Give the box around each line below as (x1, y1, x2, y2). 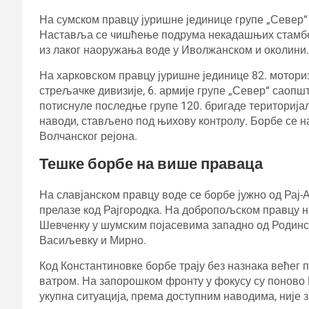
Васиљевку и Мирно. (39, 233, 146, 247)
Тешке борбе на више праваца (39, 154, 263, 172)
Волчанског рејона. (39, 129, 137, 143)
